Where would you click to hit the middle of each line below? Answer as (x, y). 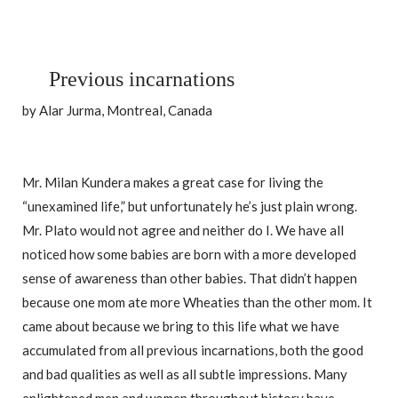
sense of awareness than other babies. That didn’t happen (190, 279)
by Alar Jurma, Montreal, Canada (117, 110)
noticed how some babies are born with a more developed (189, 255)
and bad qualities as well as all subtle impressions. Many (185, 374)
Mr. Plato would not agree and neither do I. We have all (183, 231)
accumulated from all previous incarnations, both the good (193, 350)
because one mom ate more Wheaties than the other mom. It (197, 302)
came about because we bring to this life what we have (181, 326)
